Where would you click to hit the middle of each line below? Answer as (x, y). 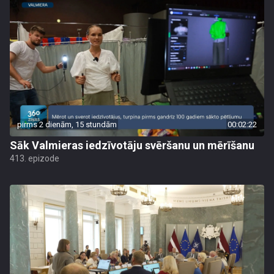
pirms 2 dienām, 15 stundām (67, 124)
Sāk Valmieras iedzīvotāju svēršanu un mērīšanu (132, 145)
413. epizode (35, 158)
